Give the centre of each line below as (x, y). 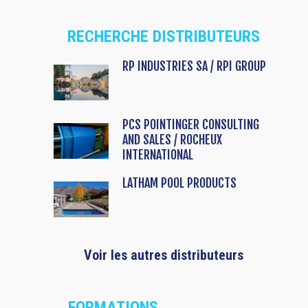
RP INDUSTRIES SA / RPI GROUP (194, 66)
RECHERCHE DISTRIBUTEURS (164, 37)
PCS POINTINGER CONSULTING (191, 125)
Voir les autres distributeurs (163, 255)
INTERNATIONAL (158, 155)
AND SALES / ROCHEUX (172, 140)
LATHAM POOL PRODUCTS (179, 183)
